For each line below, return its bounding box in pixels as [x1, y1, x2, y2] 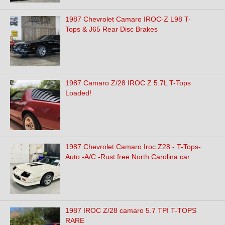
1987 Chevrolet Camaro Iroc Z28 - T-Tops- [65, 143, 201, 151]
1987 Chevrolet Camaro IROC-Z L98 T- [65, 15, 191, 23]
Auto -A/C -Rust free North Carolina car [65, 153, 190, 161]
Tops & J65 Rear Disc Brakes [65, 25, 158, 33]
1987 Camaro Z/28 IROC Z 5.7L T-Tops [65, 79, 191, 87]
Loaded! [65, 89, 91, 97]
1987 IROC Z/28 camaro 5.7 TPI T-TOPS [65, 206, 196, 214]
